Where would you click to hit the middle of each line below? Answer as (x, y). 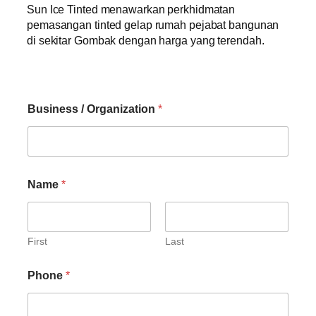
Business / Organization (93, 109)
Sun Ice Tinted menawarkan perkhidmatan (131, 9)
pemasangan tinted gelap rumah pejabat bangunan (153, 24)
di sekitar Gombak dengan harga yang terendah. (146, 40)
